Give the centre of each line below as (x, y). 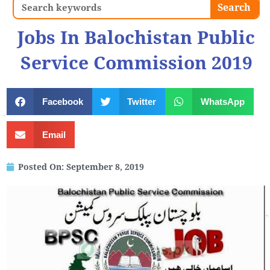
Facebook (62, 101)
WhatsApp (222, 101)
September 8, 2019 (105, 167)
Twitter (142, 101)
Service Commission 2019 (136, 63)
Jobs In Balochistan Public (136, 38)
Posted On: (41, 167)
